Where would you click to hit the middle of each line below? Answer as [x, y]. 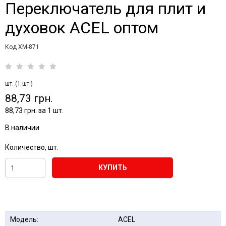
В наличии [22, 128]
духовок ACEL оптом [82, 28]
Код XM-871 [22, 47]
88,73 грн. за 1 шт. [34, 110]
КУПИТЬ [112, 167]
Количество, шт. [32, 147]
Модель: [24, 219]
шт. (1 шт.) [19, 84]
